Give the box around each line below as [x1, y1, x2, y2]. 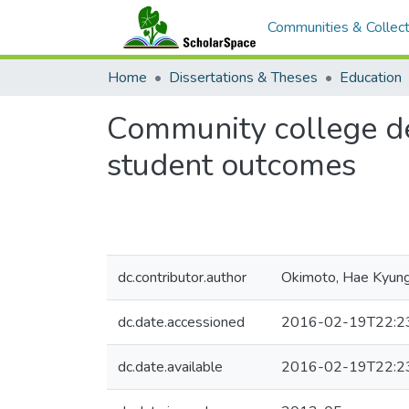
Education [340, 68, 402, 88]
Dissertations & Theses [169, 68, 318, 88]
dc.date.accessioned [118, 312, 245, 332]
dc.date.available [118, 357, 223, 377]
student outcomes [107, 144, 356, 186]
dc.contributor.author [118, 267, 246, 288]
